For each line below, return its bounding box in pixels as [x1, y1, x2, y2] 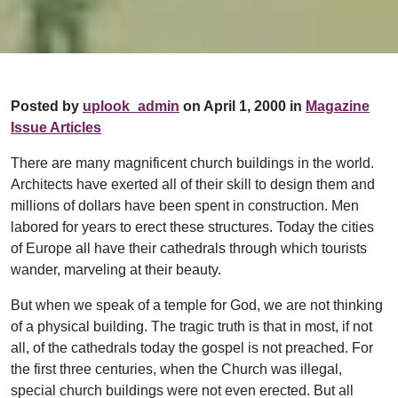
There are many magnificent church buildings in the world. [11, 155, 374, 171]
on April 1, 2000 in [179, 99, 302, 115]
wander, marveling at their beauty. [11, 262, 221, 278]
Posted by [11, 99, 83, 115]
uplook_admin [83, 99, 179, 115]
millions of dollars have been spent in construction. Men [11, 198, 359, 214]
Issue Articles [11, 120, 101, 136]
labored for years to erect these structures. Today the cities [11, 219, 374, 235]
